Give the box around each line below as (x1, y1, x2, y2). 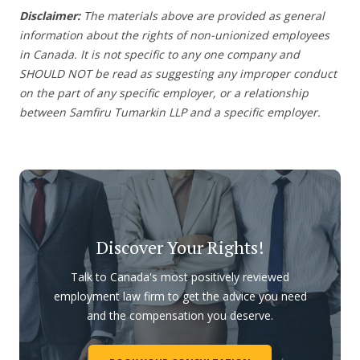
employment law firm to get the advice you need (53, 288, 307, 304)
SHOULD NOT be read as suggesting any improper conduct (19, 65, 337, 81)
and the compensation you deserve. (87, 307, 273, 323)
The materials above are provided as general (80, 7, 325, 23)
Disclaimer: (19, 7, 80, 23)
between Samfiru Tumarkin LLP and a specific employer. (19, 104, 321, 120)
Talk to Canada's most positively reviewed (71, 268, 289, 284)
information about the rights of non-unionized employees (19, 27, 329, 43)
